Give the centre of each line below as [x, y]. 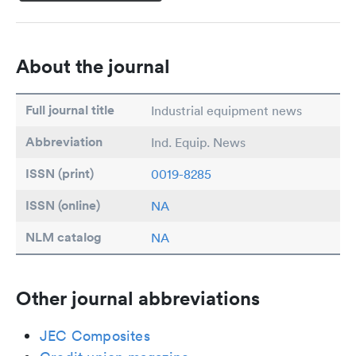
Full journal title [70, 110]
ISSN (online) [63, 205]
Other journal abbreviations [138, 298]
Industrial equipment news [226, 110]
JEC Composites [95, 336]
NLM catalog [64, 237]
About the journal [93, 66]
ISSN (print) [60, 174]
